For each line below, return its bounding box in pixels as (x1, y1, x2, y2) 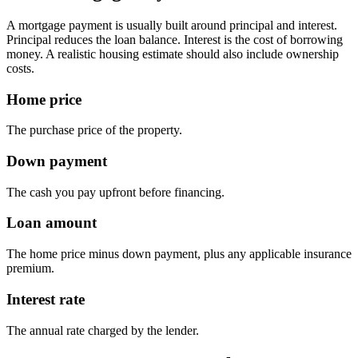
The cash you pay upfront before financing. (6, 185, 225, 199)
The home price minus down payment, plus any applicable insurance (6, 247, 352, 261)
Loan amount (6, 214, 97, 232)
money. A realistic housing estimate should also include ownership (6, 46, 339, 61)
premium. (6, 261, 54, 276)
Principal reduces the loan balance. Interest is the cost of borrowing (6, 32, 343, 46)
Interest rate (6, 290, 85, 308)
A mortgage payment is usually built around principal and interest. (6, 18, 337, 32)
